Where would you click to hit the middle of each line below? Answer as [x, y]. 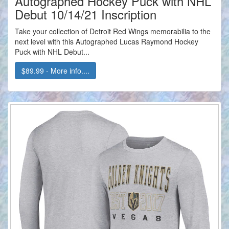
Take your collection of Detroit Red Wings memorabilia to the [113, 31]
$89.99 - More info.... [55, 71]
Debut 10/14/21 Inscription [86, 14]
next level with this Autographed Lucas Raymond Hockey [107, 42]
